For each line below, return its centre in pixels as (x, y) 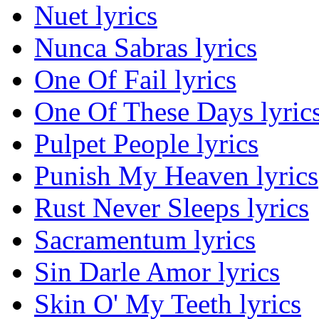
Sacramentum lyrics (145, 240)
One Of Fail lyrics (135, 80)
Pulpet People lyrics (146, 144)
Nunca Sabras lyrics (146, 48)
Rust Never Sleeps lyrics (172, 208)
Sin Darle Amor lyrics (157, 272)
